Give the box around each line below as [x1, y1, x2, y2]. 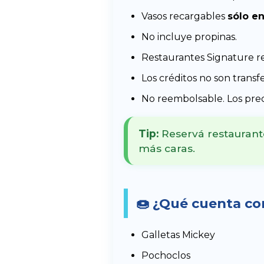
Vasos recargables [141, 11, 227, 22]
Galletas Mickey [141, 229, 215, 241]
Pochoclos [141, 250, 190, 262]
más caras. [138, 142, 195, 155]
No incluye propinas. [141, 31, 237, 43]
